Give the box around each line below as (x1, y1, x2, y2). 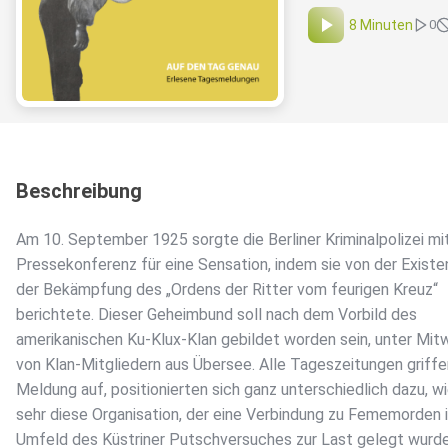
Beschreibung (16, 179, 142, 204)
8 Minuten (349, 17, 413, 34)
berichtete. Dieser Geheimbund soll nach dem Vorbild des (16, 305, 417, 325)
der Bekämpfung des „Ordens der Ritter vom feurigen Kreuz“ (16, 280, 438, 300)
